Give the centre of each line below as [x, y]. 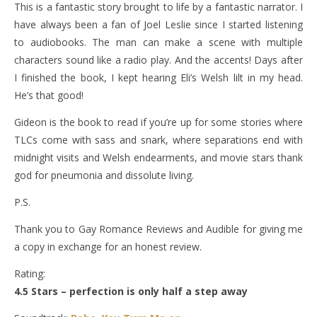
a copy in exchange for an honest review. [108, 246]
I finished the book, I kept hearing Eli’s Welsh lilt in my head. [158, 77]
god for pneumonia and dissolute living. [104, 175]
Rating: [30, 273]
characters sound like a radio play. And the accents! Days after [158, 59]
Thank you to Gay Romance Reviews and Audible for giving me [158, 229]
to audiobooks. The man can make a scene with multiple [158, 42]
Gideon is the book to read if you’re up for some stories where [158, 122]
